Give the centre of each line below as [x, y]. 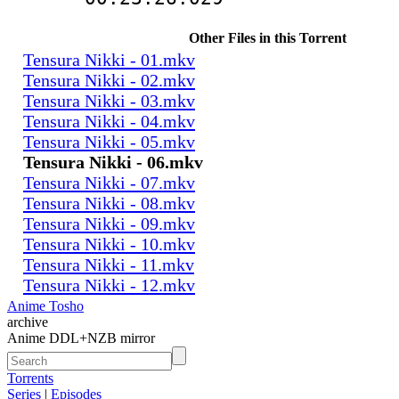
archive [28, 322]
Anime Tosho [45, 305]
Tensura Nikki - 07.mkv [109, 182]
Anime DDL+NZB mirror [81, 338]
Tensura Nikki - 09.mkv [109, 223]
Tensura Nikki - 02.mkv [109, 80]
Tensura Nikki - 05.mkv [109, 141]
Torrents [30, 378]
